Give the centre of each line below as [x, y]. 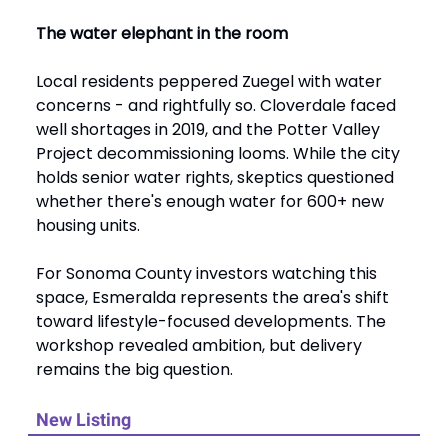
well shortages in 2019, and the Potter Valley [208, 129]
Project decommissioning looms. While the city [218, 153]
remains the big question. [134, 369]
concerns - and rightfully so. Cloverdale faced [216, 105]
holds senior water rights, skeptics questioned [215, 177]
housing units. [88, 225]
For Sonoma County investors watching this [206, 273]
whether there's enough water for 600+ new [210, 201]
